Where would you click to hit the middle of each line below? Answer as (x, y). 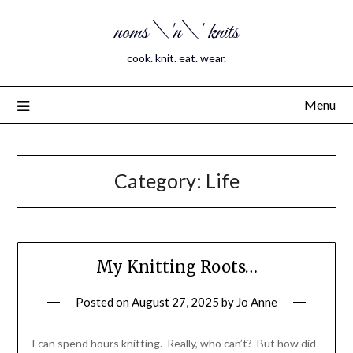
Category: (160, 180)
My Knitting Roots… (176, 267)
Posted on (104, 302)
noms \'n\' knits (176, 33)
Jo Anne (257, 302)
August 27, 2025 (175, 302)
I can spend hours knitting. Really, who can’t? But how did (173, 344)
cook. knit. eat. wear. (176, 58)
